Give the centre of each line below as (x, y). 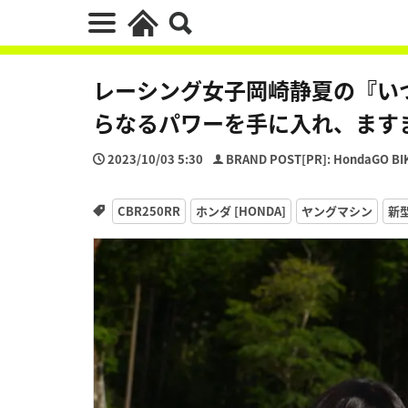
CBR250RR (148, 210)
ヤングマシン (337, 210)
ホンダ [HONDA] (240, 210)
